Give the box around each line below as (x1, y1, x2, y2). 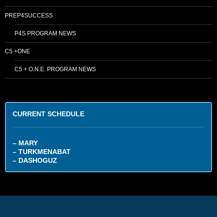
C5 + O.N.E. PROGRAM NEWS (15, 65, 96, 73)
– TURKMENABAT (13, 147, 71, 155)
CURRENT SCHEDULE (13, 109, 84, 118)
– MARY (13, 139, 38, 147)
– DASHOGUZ (13, 156, 57, 164)
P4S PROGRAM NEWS (15, 30, 76, 37)
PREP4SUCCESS (5, 12, 53, 19)
